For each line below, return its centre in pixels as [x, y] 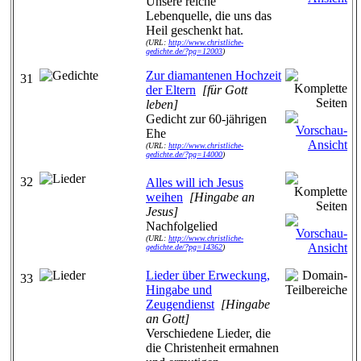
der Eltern [171, 90]
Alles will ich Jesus [195, 183]
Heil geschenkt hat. [195, 30]
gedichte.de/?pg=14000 [184, 154]
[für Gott [225, 90]
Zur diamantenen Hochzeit [214, 75]
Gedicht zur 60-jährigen [206, 119]
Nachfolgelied [182, 226]
